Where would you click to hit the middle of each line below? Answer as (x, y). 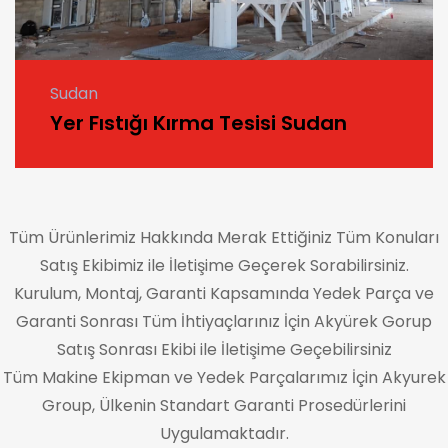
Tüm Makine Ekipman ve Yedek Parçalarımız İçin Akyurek (224, 378)
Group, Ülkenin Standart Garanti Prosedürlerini (224, 406)
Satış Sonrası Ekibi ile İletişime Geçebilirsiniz (224, 350)
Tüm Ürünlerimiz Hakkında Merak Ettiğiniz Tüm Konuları (224, 238)
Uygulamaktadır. (224, 434)
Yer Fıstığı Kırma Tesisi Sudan (198, 123)
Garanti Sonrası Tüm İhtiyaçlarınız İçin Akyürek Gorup (224, 322)
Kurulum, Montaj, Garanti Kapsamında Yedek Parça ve (224, 294)
